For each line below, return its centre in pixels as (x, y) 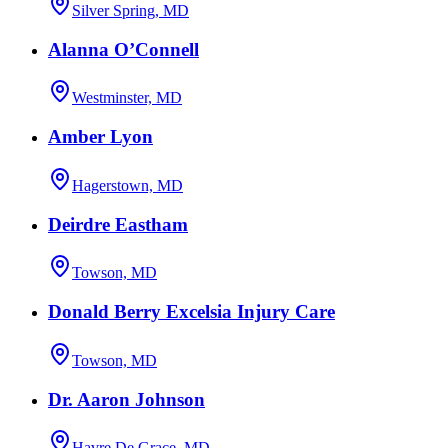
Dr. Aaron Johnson (126, 399)
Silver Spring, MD (130, 11)
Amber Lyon (100, 137)
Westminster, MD (127, 98)
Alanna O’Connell (123, 49)
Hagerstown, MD (127, 185)
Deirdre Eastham (118, 224)
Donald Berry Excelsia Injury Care (191, 312)
